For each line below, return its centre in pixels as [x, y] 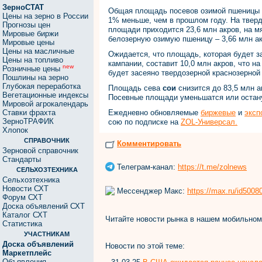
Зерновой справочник [40, 151]
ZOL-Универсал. [209, 122]
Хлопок [15, 130]
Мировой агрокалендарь [45, 104]
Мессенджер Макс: [151, 191]
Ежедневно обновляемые [154, 113]
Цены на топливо [33, 60]
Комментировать [149, 144]
